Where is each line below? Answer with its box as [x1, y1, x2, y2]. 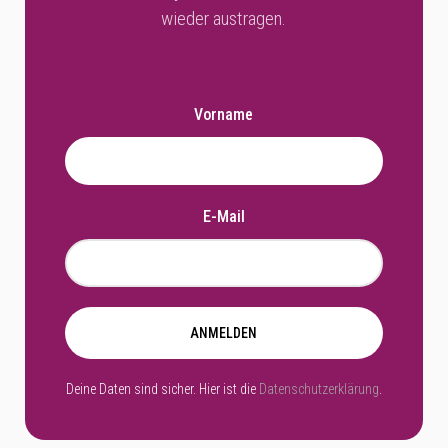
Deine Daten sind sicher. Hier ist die [65, 380, 259, 397]
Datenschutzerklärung [258, 380, 379, 397]
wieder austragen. [161, 6, 287, 30]
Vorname [194, 104, 254, 124]
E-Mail [202, 206, 245, 226]
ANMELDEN [190, 324, 258, 341]
